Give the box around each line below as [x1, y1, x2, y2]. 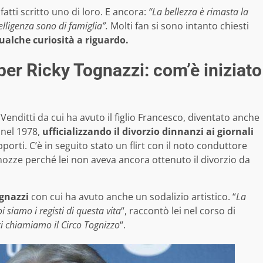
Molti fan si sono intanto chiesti [108, 19, 249, 33]
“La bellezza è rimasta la [149, 5, 248, 19]
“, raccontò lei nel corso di [121, 204, 235, 218]
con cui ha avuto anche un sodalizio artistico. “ [29, 190, 236, 204]
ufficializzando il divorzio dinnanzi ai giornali [40, 125, 254, 139]
